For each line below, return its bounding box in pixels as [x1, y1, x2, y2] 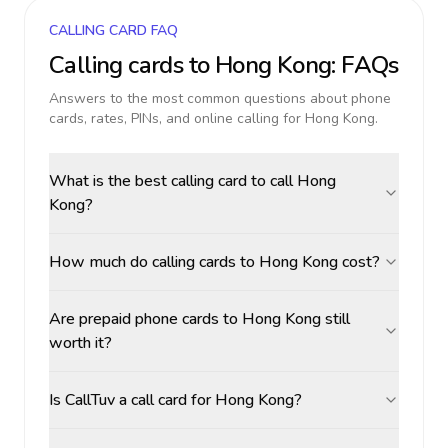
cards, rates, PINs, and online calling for [49, 109, 305, 128]
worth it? [49, 332, 112, 354]
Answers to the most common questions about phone [49, 89, 391, 108]
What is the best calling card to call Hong [49, 170, 336, 192]
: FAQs [331, 49, 399, 81]
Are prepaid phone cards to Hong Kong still [49, 308, 350, 330]
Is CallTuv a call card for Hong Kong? [49, 389, 302, 411]
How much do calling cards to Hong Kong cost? [49, 251, 380, 273]
